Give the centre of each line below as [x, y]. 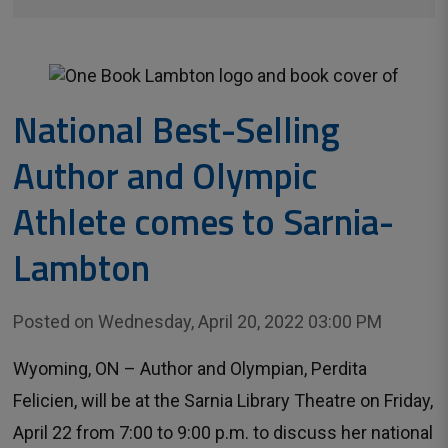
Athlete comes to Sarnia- [204, 222]
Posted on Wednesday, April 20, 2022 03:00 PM [198, 322]
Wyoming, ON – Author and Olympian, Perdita [190, 369]
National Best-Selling [177, 130]
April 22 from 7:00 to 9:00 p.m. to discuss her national [223, 433]
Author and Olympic [165, 176]
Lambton [82, 268]
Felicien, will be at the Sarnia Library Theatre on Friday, [223, 401]
